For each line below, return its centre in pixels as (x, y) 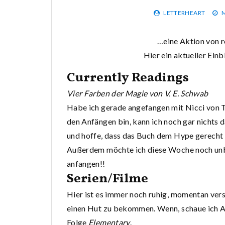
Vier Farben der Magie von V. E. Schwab (138, 93)
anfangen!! (86, 164)
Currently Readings (128, 78)
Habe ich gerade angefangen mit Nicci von (144, 107)
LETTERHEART (184, 13)
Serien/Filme (107, 179)
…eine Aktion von (189, 41)
